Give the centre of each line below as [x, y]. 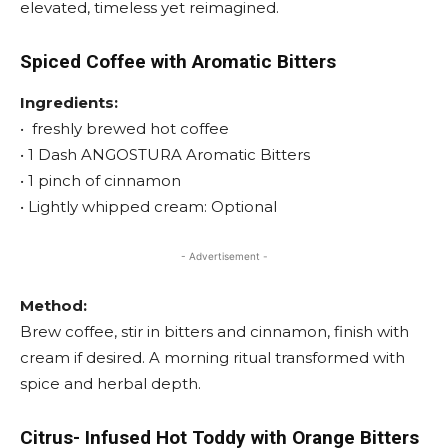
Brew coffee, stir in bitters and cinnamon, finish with [214, 331]
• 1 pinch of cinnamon [100, 180]
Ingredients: [69, 102]
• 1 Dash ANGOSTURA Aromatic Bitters [165, 154]
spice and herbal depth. [110, 383]
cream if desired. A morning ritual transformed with [212, 357]
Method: [53, 305]
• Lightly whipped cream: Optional [148, 206]
